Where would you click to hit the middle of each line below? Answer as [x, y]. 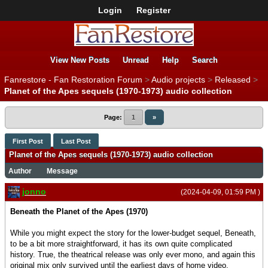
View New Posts [80, 60]
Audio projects [178, 80]
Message [62, 171]
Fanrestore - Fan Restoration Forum [73, 80]
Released [233, 80]
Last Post [76, 141]
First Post [28, 141]
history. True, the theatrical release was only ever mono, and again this [133, 255]
